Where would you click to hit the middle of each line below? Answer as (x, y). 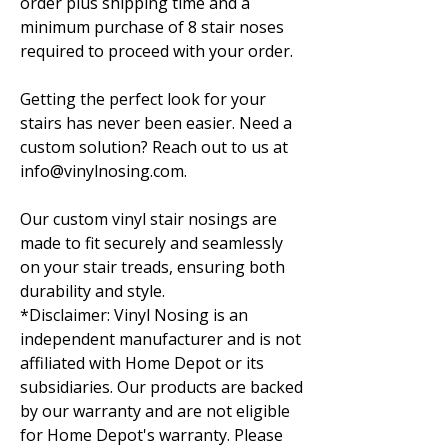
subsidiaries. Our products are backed (161, 387)
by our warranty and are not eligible (155, 411)
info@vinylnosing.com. (103, 171)
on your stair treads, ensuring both (152, 267)
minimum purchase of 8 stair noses (152, 27)
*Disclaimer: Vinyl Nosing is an (134, 315)
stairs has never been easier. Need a (156, 123)
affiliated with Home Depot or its (142, 363)
